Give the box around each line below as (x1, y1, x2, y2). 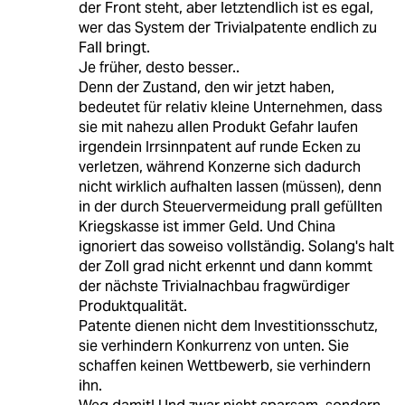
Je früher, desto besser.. (78, 58, 240, 78)
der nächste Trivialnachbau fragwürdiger (78, 277, 350, 297)
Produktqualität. (78, 297, 187, 316)
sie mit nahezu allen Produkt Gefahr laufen (78, 118, 358, 137)
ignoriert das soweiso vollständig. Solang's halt (78, 237, 394, 257)
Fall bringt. (78, 38, 150, 58)
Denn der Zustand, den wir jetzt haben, (78, 78, 334, 98)
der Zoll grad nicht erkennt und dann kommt (78, 257, 372, 277)
